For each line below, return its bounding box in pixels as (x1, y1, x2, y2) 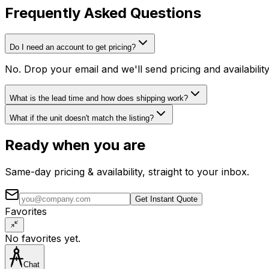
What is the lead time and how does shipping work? (10, 94, 188, 103)
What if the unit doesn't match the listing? (10, 113, 154, 123)
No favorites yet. (5, 232, 80, 245)
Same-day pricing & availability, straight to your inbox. (5, 166, 249, 178)
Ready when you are (5, 136, 145, 154)
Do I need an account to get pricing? (10, 43, 136, 52)
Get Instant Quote (135, 195, 198, 204)
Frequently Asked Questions (5, 4, 201, 22)
